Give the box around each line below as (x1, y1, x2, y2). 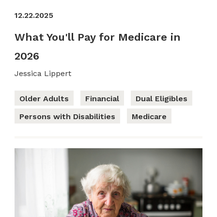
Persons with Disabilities (19, 111, 115, 121)
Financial (85, 93, 119, 103)
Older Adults (19, 93, 69, 103)
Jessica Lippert (15, 68, 71, 78)
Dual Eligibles (136, 93, 187, 103)
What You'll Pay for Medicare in (15, 31, 181, 43)
